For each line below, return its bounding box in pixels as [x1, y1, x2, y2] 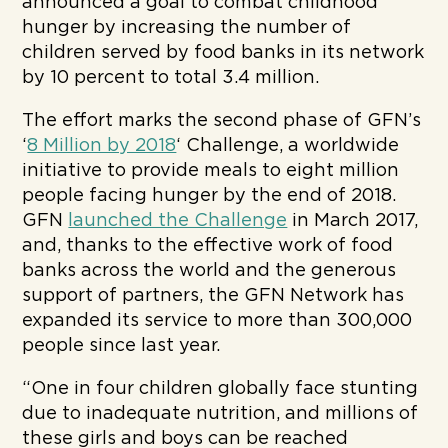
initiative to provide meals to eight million [22, 161, 400, 180]
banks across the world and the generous [22, 261, 397, 280]
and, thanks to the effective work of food [22, 236, 394, 255]
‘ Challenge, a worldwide [176, 136, 400, 155]
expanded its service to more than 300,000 [22, 311, 413, 330]
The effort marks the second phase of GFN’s [22, 111, 422, 130]
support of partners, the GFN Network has [22, 286, 405, 305]
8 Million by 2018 [27, 136, 177, 155]
